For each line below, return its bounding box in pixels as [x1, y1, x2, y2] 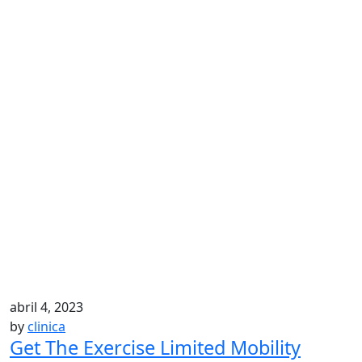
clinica [27, 318, 65, 335]
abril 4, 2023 [10, 298, 83, 316]
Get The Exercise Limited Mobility [10, 335, 301, 360]
